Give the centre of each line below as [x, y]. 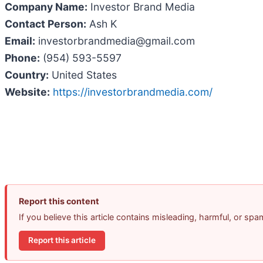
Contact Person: [45, 23]
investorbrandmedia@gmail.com [115, 41]
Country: [27, 75]
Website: [27, 92]
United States [83, 75]
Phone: [22, 58]
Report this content [59, 201]
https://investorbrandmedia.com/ [133, 92]
